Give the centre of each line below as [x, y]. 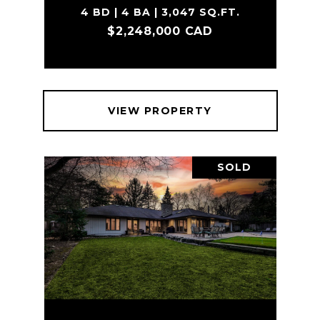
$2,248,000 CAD [160, 31]
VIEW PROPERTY [160, 111]
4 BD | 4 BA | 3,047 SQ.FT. [160, 12]
